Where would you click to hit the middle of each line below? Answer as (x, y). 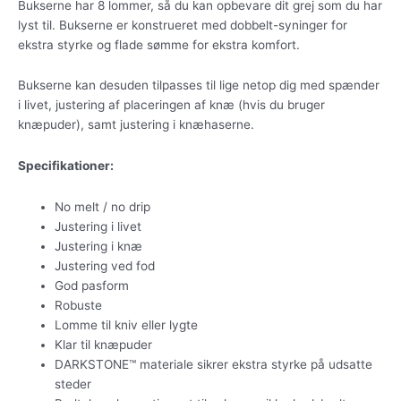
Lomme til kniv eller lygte (127, 325)
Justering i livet (98, 227)
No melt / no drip (103, 207)
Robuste (79, 306)
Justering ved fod (105, 266)
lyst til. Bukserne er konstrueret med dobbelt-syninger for (183, 25)
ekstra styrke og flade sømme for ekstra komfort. (159, 44)
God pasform (92, 286)
